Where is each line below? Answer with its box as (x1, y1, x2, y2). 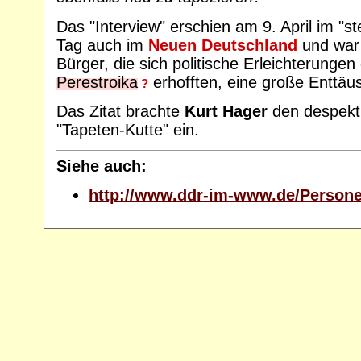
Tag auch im (56, 35, 148, 54)
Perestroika (56, 73, 138, 91)
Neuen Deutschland (148, 35, 297, 54)
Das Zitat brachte (56, 102, 185, 120)
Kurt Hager (185, 102, 268, 120)
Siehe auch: (56, 156, 147, 175)
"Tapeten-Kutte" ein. (56, 120, 199, 139)
